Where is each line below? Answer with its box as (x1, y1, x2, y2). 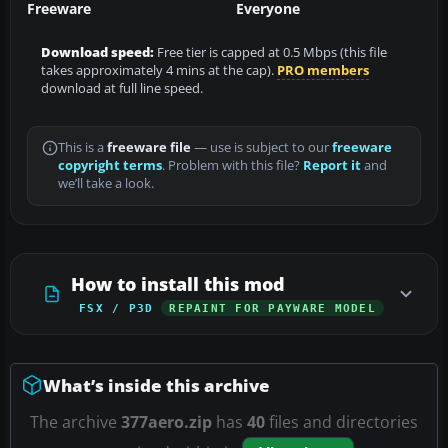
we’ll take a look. (58, 174, 154, 192)
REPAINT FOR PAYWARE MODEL (169, 301, 376, 314)
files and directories (265, 410, 418, 433)
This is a (58, 138, 107, 156)
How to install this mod (71, 271, 285, 296)
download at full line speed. (41, 79, 203, 97)
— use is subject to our (191, 138, 332, 156)
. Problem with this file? (162, 156, 303, 174)
